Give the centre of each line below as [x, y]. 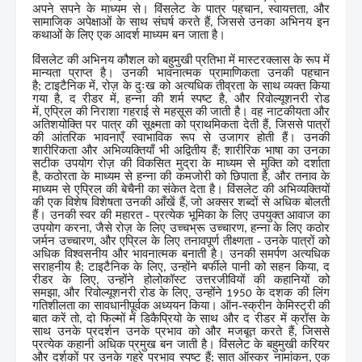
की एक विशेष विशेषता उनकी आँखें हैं [109, 202]
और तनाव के [302, 177]
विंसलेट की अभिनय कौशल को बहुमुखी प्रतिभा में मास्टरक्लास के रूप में [181, 60]
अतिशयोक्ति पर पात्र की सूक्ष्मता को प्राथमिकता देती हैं [151, 125]
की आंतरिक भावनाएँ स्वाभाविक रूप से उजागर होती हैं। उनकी [181, 138]
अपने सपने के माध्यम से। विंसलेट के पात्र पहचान [146, 9]
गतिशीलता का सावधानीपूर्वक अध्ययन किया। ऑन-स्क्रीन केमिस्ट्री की [181, 306]
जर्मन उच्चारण [63, 241]
